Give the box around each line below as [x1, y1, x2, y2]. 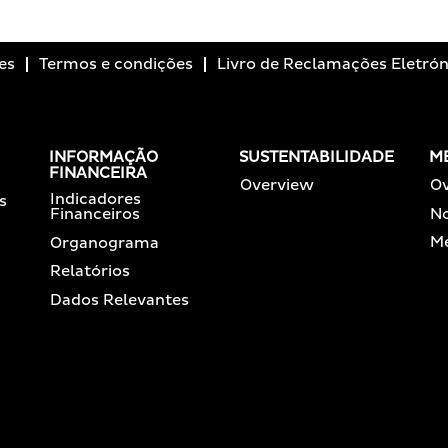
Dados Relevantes [50, 290, 189, 310]
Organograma [50, 233, 159, 253]
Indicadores [50, 190, 141, 209]
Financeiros [50, 205, 140, 224]
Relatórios [50, 262, 130, 281]
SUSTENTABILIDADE [239, 148, 394, 167]
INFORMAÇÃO [49, 148, 158, 167]
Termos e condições [39, 54, 193, 74]
